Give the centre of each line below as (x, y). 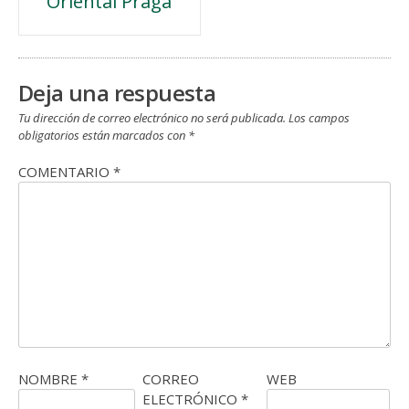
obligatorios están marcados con (103, 135)
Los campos (319, 117)
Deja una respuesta (117, 92)
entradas (75, 56)
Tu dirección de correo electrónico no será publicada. (152, 117)
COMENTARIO (66, 172)
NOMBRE (50, 378)
